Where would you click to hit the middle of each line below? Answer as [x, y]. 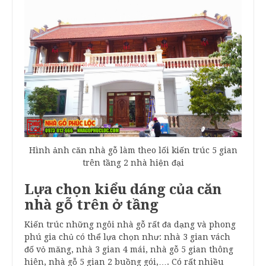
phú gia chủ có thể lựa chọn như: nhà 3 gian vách [127, 237]
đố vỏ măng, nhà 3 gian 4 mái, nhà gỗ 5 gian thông [129, 249]
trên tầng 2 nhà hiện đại [133, 162]
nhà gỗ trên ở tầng [93, 205]
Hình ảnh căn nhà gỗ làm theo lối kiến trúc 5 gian [133, 150]
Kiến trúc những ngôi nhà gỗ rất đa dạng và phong [130, 224]
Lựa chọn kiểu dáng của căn [123, 189]
